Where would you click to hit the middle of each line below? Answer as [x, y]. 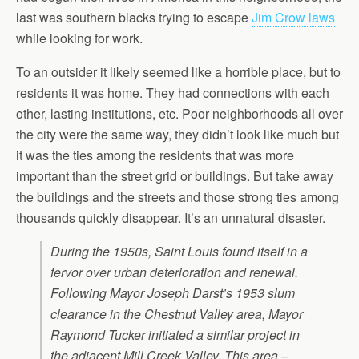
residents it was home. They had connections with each [173, 93]
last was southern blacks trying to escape [134, 18]
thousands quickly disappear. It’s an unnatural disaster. [171, 218]
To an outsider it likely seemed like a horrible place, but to [178, 72]
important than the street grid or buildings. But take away [175, 176]
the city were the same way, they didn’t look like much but [177, 135]
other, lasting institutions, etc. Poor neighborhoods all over [179, 114]
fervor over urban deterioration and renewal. [174, 272]
